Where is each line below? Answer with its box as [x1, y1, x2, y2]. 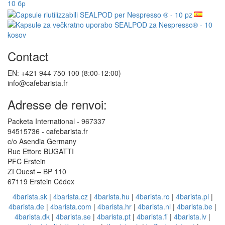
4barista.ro [135, 191, 170, 201]
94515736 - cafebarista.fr [8, 126, 88, 136]
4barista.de [9, 201, 44, 211]
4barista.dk [15, 211, 50, 221]
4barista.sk [12, 191, 47, 201]
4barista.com [50, 201, 91, 211]
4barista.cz [53, 191, 88, 201]
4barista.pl [175, 191, 209, 201]
